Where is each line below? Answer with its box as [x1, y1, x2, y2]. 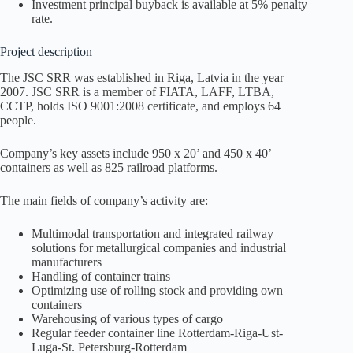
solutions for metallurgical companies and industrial [32, 241, 286, 255]
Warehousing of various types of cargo [32, 312, 223, 326]
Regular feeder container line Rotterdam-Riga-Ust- [32, 326, 283, 340]
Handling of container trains [32, 269, 170, 284]
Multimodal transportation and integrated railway [32, 227, 273, 241]
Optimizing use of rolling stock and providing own [32, 284, 283, 298]
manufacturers [32, 255, 102, 269]
